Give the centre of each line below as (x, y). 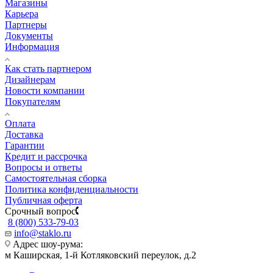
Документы (29, 35)
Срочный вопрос (40, 211)
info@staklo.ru (43, 233)
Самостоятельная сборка (56, 178)
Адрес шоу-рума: (47, 244)
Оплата (20, 123)
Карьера (22, 13)
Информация (32, 46)
